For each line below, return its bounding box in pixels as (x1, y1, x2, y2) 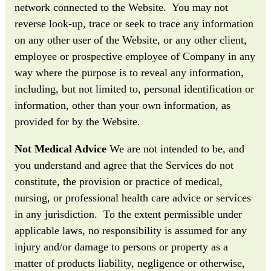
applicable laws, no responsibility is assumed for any (15, 224, 247, 237)
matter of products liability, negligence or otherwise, (15, 256, 245, 269)
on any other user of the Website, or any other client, (15, 33, 247, 46)
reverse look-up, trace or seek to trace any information (15, 17, 253, 30)
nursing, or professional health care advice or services (15, 191, 251, 204)
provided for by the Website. (15, 115, 140, 128)
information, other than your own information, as (15, 99, 230, 111)
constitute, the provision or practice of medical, (15, 175, 223, 188)
